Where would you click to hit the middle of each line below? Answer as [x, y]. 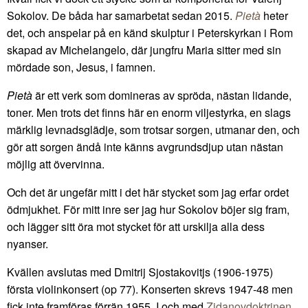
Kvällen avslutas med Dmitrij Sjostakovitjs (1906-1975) [140, 272]
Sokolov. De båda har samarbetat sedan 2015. [121, 15]
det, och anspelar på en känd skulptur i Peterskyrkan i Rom [150, 32]
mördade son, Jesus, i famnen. [81, 67]
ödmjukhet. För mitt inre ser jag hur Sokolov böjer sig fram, [148, 209]
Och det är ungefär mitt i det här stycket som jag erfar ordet [148, 192]
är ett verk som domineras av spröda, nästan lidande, [162, 95]
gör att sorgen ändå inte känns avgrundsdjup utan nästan [145, 146]
